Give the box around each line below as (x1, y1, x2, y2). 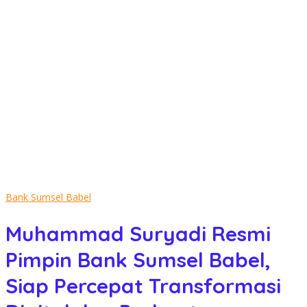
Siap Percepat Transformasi (5, 273, 281, 299)
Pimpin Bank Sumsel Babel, (5, 247, 271, 273)
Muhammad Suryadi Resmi (5, 221, 271, 247)
